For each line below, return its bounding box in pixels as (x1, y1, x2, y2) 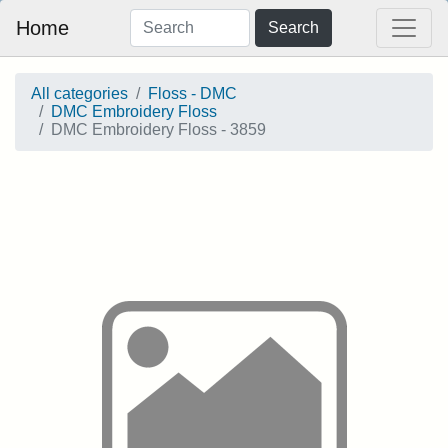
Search (267, 19, 319, 36)
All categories (31, 85, 128, 102)
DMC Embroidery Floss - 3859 (51, 121, 266, 138)
